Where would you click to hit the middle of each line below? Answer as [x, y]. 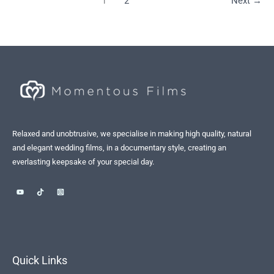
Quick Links [40, 261]
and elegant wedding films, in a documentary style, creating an [119, 148]
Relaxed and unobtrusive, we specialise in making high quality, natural [132, 134]
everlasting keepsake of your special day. [83, 162]
